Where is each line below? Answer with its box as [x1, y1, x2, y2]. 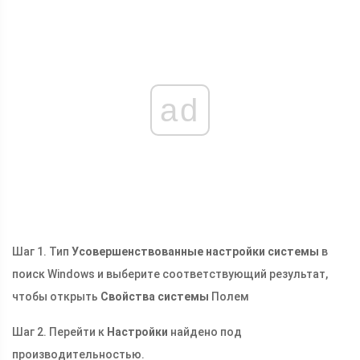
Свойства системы [100, 290, 209, 304]
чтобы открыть [12, 290, 100, 304]
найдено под [168, 325, 242, 339]
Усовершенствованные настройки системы [72, 245, 319, 259]
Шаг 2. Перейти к [12, 325, 107, 339]
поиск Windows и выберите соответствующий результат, [12, 268, 328, 281]
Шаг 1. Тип [12, 245, 72, 259]
